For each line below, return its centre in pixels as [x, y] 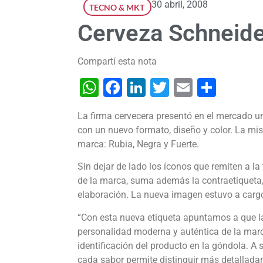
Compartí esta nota [117, 62]
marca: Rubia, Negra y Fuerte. [138, 144]
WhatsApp [142, 88]
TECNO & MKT [117, 8]
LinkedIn [181, 88]
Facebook [163, 88]
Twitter [198, 88]
